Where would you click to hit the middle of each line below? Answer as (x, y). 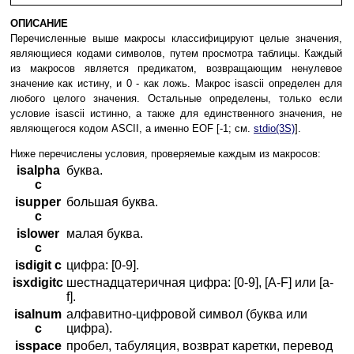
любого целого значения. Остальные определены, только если (176, 99)
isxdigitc (38, 283)
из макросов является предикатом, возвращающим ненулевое (176, 69)
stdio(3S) (274, 129)
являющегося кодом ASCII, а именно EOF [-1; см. (132, 129)
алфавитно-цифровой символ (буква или (187, 314)
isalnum (38, 314)
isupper (38, 202)
